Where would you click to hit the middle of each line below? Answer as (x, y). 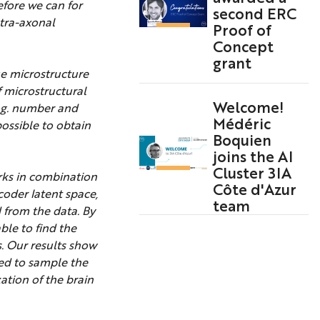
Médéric (241, 123)
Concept (243, 45)
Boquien (242, 140)
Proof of (242, 29)
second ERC (254, 12)
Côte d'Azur (254, 189)
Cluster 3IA (252, 172)
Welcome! (248, 107)
